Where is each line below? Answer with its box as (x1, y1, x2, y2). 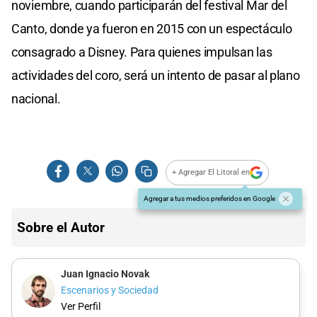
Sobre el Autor (17, 219, 105, 236)
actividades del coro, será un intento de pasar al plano (11, 67, 300, 83)
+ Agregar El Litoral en (172, 168, 250, 178)
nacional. (11, 91, 61, 106)
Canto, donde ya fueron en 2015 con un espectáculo (11, 21, 292, 36)
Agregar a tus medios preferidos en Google (144, 194, 275, 202)
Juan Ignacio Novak (60, 267, 149, 280)
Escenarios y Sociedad (60, 284, 158, 297)
